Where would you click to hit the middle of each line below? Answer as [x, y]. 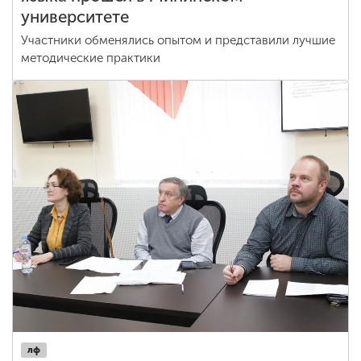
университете [75, 17]
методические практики [91, 58]
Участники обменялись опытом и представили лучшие [178, 40]
